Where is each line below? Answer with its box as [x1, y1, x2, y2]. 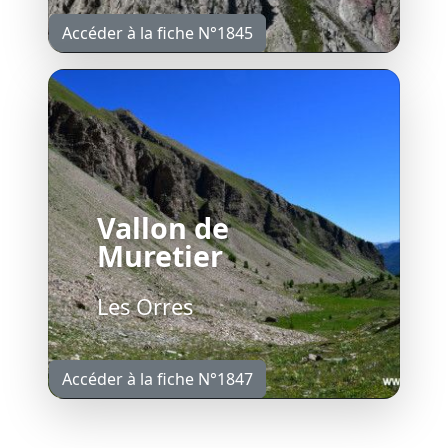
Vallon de [97, 207, 229, 247]
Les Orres [97, 291, 193, 321]
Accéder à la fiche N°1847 [62, 367, 253, 390]
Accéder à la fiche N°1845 [62, 21, 253, 44]
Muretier [97, 235, 223, 275]
